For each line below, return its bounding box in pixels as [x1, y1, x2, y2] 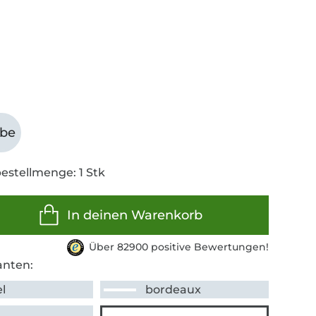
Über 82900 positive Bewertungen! [88, 241, 269, 254]
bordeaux [145, 283, 202, 297]
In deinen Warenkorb [66, 207, 202, 224]
